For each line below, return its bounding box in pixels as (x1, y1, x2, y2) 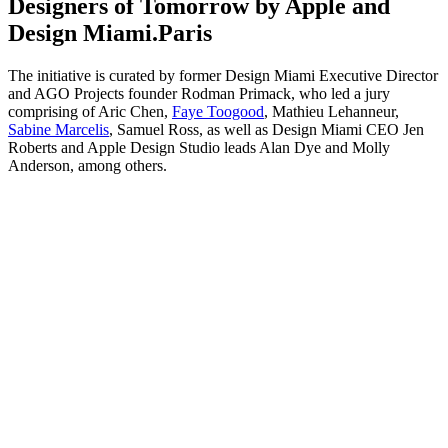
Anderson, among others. (8, 156, 167, 174)
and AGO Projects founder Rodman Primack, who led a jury (8, 84, 390, 102)
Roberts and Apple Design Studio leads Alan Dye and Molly (8, 138, 390, 156)
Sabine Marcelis (8, 120, 109, 138)
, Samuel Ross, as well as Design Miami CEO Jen (109, 120, 424, 138)
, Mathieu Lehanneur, (264, 102, 399, 120)
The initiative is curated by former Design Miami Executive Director (8, 66, 438, 84)
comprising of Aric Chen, (8, 102, 172, 120)
